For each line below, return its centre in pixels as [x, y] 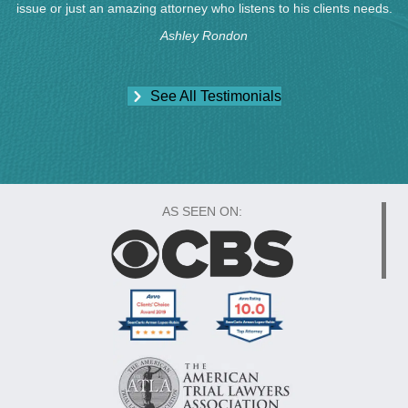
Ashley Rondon [204, 36]
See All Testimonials [215, 97]
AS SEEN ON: [202, 212]
